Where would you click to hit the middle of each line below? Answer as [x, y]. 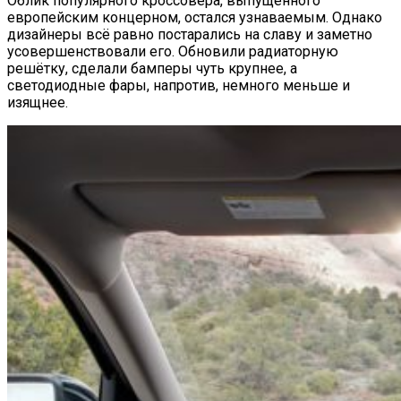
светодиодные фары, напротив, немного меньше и [179, 85]
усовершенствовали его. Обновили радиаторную [173, 51]
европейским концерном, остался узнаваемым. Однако [195, 17]
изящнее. [38, 102]
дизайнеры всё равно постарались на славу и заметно [190, 34]
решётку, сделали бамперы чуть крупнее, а [152, 68]
